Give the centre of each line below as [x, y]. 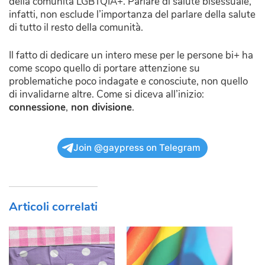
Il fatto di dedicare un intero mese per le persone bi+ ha [131, 56]
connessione [37, 108]
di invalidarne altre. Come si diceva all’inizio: [106, 95]
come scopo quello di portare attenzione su [104, 69]
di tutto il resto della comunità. [76, 27]
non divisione [100, 108]
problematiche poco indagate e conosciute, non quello [128, 82]
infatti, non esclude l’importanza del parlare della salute [132, 14]
